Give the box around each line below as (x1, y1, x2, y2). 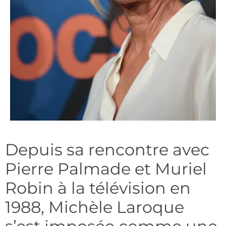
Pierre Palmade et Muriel (5, 159, 207, 179)
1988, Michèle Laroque (5, 197, 184, 217)
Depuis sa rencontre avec (5, 140, 209, 160)
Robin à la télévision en (5, 178, 191, 198)
